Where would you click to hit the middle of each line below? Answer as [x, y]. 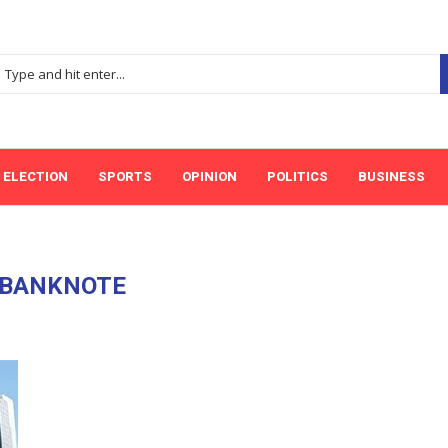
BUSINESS [391, 176]
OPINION [209, 176]
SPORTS [125, 176]
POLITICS [297, 176]
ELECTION [35, 176]
